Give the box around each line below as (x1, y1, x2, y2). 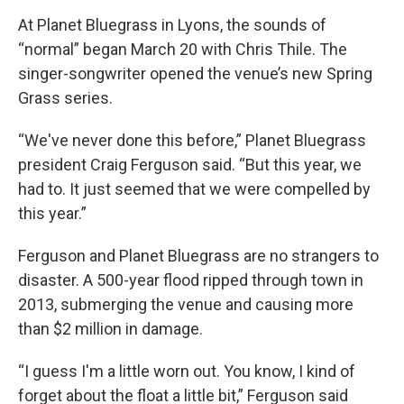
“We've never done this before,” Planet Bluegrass (18, 130, 366, 150)
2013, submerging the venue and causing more (18, 294, 353, 314)
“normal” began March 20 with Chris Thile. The (18, 39, 347, 59)
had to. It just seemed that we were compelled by (18, 179, 371, 198)
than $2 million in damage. (18, 318, 203, 338)
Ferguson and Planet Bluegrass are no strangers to (18, 245, 379, 265)
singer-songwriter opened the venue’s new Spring (18, 63, 372, 83)
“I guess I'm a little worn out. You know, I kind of (18, 361, 355, 381)
